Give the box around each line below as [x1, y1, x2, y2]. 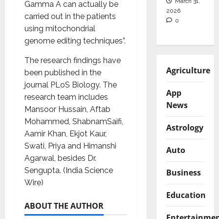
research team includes [24, 92, 108, 102]
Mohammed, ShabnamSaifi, [24, 117, 123, 126]
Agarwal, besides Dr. [24, 153, 96, 163]
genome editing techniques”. [24, 36, 126, 45]
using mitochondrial [24, 24, 95, 33]
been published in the [24, 68, 101, 77]
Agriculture [166, 65, 210, 76]
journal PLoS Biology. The [24, 80, 117, 89]
